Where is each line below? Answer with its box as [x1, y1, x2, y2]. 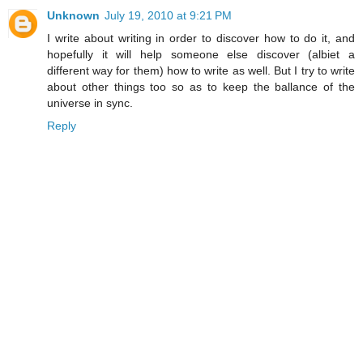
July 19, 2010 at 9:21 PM [105, 8, 232, 22]
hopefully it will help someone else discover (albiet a [47, 47, 355, 61]
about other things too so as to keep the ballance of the [47, 79, 355, 93]
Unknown [47, 8, 100, 22]
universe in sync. [47, 96, 133, 109]
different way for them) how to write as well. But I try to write [47, 63, 355, 77]
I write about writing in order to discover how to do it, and [47, 31, 355, 45]
